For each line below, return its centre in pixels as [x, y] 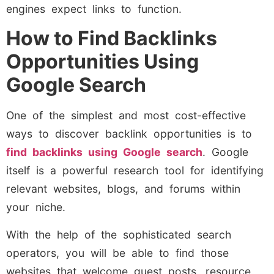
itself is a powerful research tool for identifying [135, 171]
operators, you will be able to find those [117, 253]
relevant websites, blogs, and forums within [123, 189]
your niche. [36, 207]
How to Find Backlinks [112, 39]
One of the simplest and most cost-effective [126, 116]
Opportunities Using [102, 62]
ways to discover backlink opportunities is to [129, 134]
